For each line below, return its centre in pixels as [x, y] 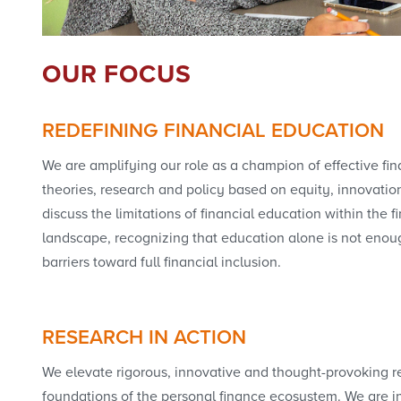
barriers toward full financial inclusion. [162, 263]
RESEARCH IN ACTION [144, 338]
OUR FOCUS [117, 76]
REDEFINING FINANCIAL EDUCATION [213, 132]
